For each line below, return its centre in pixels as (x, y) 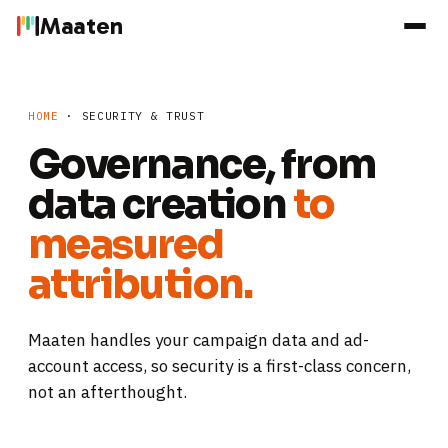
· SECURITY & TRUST (131, 116)
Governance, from (202, 164)
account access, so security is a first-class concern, (219, 366)
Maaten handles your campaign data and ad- (198, 340)
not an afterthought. (107, 392)
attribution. (140, 284)
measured (126, 244)
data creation (160, 204)
